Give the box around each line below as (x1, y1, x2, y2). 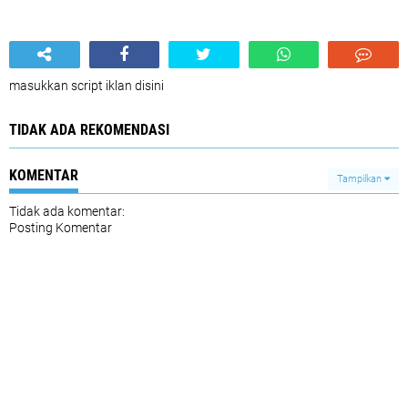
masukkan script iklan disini (9, 78, 164, 94)
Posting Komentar (9, 220, 112, 236)
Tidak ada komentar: (9, 204, 125, 219)
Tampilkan (337, 173, 384, 186)
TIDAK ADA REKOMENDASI (9, 121, 169, 139)
